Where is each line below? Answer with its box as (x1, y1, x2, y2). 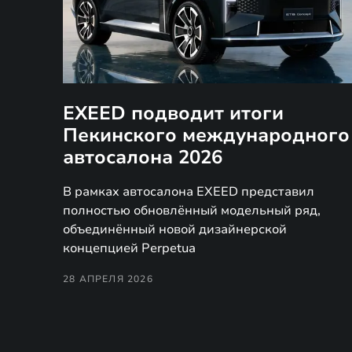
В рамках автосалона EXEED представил (63, 182, 314, 200)
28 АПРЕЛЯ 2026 (63, 272, 153, 285)
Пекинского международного (63, 122, 350, 148)
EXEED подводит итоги (63, 100, 284, 126)
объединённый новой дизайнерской (63, 220, 287, 238)
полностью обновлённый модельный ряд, (63, 201, 321, 219)
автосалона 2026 (63, 144, 222, 170)
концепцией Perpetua (63, 239, 196, 257)
